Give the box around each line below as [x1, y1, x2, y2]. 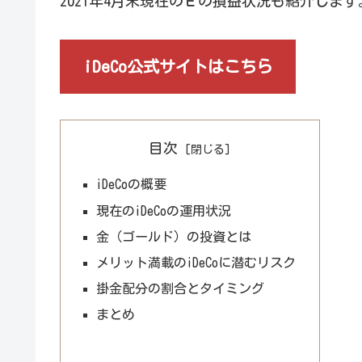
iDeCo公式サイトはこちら [82, 58, 272, 75]
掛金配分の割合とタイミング [96, 282, 265, 296]
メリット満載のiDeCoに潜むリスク [96, 256, 297, 270]
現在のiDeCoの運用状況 [96, 204, 232, 217]
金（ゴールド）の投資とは [96, 229, 252, 243]
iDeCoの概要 [96, 178, 167, 192]
